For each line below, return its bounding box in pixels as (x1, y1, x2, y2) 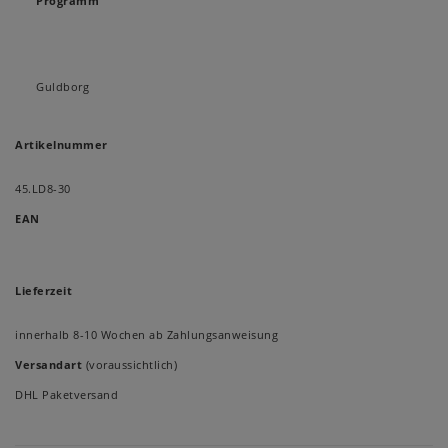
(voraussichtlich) (82, 357, 177, 373)
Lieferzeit (15, 283, 72, 299)
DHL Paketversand (15, 387, 118, 403)
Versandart (15, 357, 82, 373)
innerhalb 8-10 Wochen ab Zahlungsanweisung (15, 327, 278, 343)
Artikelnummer (15, 137, 108, 153)
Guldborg (36, 79, 89, 95)
